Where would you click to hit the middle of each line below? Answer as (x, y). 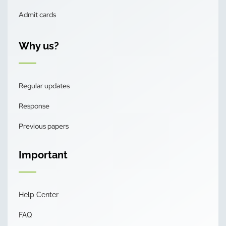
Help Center (39, 195)
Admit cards (37, 15)
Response (34, 106)
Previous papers (44, 126)
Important (43, 155)
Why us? (39, 46)
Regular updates (44, 86)
